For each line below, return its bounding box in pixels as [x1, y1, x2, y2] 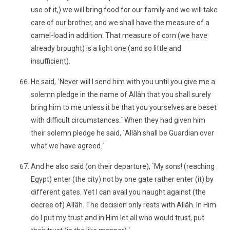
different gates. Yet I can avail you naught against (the [31, 188, 206, 196]
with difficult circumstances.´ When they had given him [31, 116, 205, 124]
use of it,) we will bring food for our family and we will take [31, 6, 218, 14]
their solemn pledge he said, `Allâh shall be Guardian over [31, 129, 214, 137]
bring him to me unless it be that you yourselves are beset [31, 103, 217, 111]
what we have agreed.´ [31, 142, 104, 150]
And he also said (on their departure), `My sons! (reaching [31, 162, 215, 170]
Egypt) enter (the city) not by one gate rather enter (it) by [31, 175, 214, 183]
